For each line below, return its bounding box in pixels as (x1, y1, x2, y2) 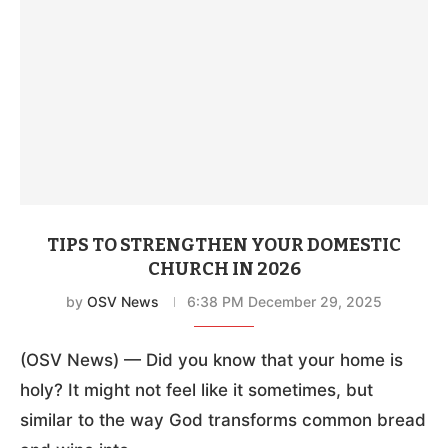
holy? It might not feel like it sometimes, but (20, 379, 373, 400)
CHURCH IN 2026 (147, 257, 301, 280)
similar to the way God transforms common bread (20, 409, 426, 430)
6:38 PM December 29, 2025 (187, 292, 382, 310)
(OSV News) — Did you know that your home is (20, 349, 403, 370)
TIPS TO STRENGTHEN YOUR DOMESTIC (47, 233, 401, 256)
